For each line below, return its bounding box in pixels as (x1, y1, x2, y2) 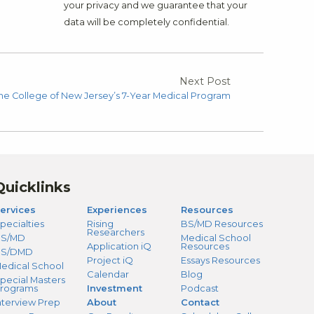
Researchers (87, 226, 145, 238)
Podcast (180, 282, 219, 294)
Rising (87, 217, 114, 229)
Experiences (87, 203, 148, 215)
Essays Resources (180, 254, 260, 266)
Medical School (180, 231, 251, 243)
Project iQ (87, 254, 134, 266)
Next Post (179, 74, 231, 88)
